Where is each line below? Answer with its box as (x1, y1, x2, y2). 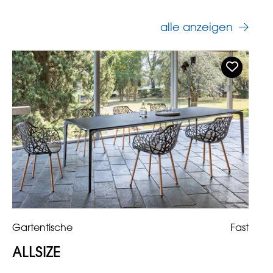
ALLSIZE (12, 245, 60, 260)
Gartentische (12, 223, 73, 233)
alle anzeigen (160, 22, 233, 34)
